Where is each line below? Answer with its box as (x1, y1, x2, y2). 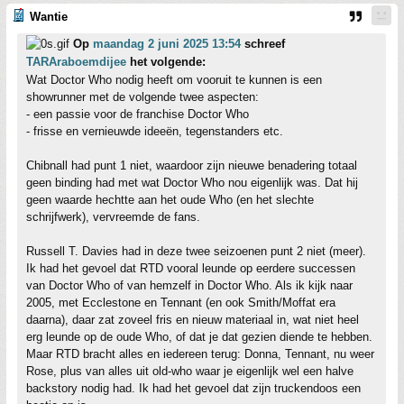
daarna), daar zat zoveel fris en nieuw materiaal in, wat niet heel (26, 313, 359, 326)
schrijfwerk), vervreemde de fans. (26, 210, 200, 224)
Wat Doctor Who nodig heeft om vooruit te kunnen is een (26, 73, 322, 87)
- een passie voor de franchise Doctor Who (26, 107, 249, 121)
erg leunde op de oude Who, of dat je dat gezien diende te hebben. (26, 330, 372, 344)
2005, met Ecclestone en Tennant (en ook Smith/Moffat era (26, 296, 335, 309)
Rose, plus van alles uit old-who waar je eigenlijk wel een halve (26, 364, 353, 378)
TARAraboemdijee (26, 55, 126, 69)
